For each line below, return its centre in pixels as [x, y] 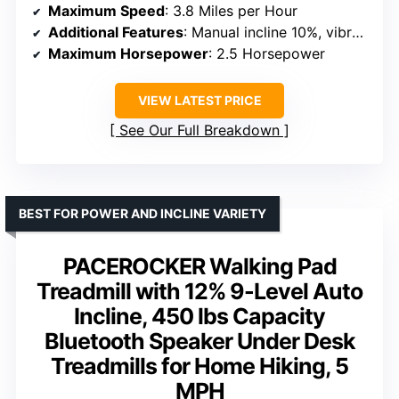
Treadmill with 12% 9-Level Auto [199, 291]
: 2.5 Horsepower [267, 53]
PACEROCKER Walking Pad [199, 266]
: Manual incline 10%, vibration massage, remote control [268, 32]
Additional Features [116, 32]
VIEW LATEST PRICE [199, 100]
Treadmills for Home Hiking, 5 [199, 366]
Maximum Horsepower [128, 53]
